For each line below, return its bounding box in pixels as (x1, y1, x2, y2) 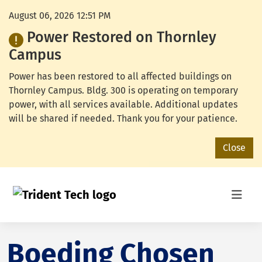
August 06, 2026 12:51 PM (9, 10, 111, 21)
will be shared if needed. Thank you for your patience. (9, 113, 237, 124)
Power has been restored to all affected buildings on (9, 71, 232, 82)
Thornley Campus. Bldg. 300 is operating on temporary (9, 85, 238, 96)
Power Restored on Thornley (23, 29, 216, 46)
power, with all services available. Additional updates (9, 99, 237, 110)
